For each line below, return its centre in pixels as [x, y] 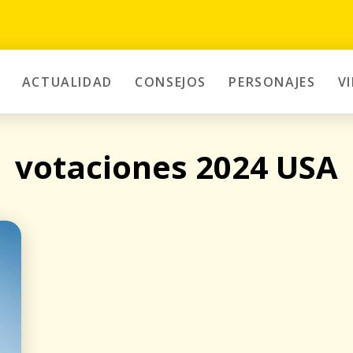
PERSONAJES [272, 82]
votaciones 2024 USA [176, 166]
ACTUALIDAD [67, 82]
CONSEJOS [171, 82]
